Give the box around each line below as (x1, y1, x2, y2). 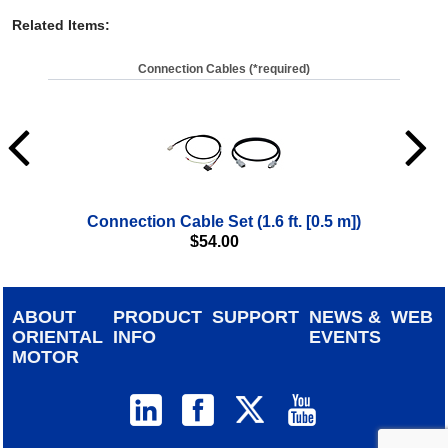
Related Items (12, 16, 105, 33)
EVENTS (309, 326, 382, 347)
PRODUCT (113, 306, 203, 327)
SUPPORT (212, 306, 300, 327)
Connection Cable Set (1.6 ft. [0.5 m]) (87, 212, 361, 230)
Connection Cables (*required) (138, 61, 310, 76)
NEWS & (309, 306, 382, 327)
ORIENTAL (12, 326, 104, 347)
